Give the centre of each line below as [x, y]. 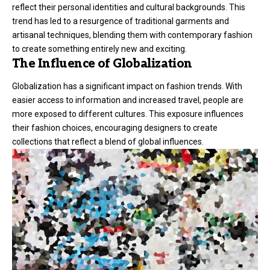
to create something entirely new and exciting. [99, 49]
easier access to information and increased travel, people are [128, 100]
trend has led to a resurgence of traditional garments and [121, 21]
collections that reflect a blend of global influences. [108, 142]
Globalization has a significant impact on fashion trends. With [127, 86]
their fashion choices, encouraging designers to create [115, 128]
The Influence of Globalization [102, 64]
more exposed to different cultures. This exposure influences [128, 114]
